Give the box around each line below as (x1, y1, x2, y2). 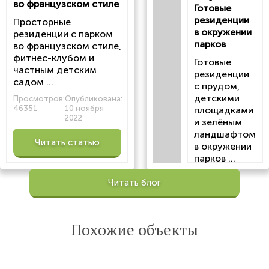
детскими (194, 92, 240, 104)
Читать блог (108, 177, 161, 189)
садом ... (13, 76, 53, 88)
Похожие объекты (71, 220, 198, 240)
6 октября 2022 (194, 199, 252, 209)
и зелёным (194, 116, 242, 128)
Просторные (13, 16, 71, 28)
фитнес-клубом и (13, 52, 94, 64)
